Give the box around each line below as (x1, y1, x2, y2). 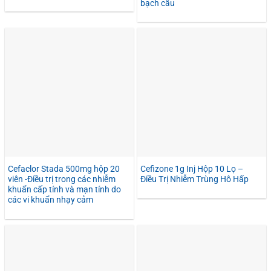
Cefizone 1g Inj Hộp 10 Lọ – (140, 164, 243, 174)
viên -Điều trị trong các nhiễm (8, 174, 116, 184)
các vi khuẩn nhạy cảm (8, 195, 93, 205)
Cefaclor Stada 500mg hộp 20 (8, 164, 120, 174)
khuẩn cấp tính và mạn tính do (8, 184, 121, 195)
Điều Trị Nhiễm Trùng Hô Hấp (140, 174, 249, 184)
